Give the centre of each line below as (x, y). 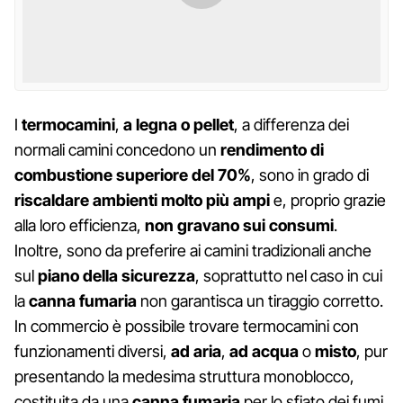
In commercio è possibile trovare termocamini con (187, 326)
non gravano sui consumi (237, 225)
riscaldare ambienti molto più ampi (144, 200)
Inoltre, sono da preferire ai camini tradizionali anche (193, 250)
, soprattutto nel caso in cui (289, 275)
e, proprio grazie (330, 200)
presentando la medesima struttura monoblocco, (184, 376)
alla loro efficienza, (78, 225)
